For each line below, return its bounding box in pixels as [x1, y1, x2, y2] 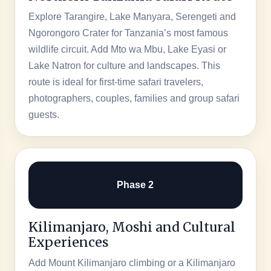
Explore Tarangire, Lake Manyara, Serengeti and [28, 11, 236, 22]
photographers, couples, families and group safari [28, 93, 240, 103]
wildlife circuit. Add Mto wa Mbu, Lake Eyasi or [28, 44, 226, 54]
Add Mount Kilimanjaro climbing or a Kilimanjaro [28, 257, 235, 268]
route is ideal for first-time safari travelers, [28, 76, 203, 87]
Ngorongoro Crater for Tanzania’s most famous [28, 27, 228, 38]
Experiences [28, 233, 108, 250]
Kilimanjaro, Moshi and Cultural [28, 218, 235, 235]
